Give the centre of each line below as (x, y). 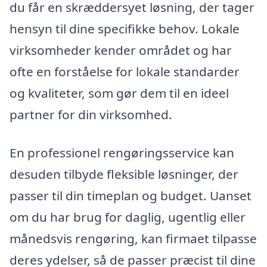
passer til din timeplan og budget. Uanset (131, 196)
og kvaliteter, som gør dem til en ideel (119, 93)
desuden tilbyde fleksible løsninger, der (124, 174)
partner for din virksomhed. (91, 115)
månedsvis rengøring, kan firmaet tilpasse (133, 239)
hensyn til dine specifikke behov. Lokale (125, 29)
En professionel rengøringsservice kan (122, 153)
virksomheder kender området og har (121, 50)
